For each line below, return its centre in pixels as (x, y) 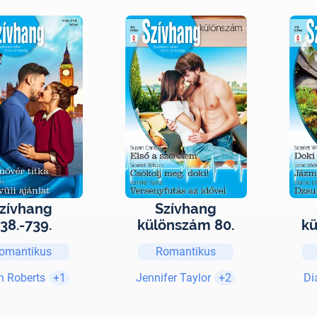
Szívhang (186, 208)
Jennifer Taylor (174, 277)
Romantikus (186, 251)
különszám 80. (186, 225)
